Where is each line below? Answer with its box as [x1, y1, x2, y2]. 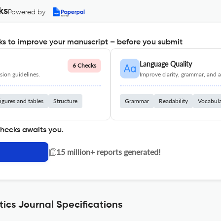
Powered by [8, 9, 45, 16]
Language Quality [140, 60, 192, 68]
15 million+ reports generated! [56, 147, 160, 156]
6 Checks [73, 62, 96, 69]
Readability [159, 97, 188, 105]
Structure [53, 97, 77, 105]
